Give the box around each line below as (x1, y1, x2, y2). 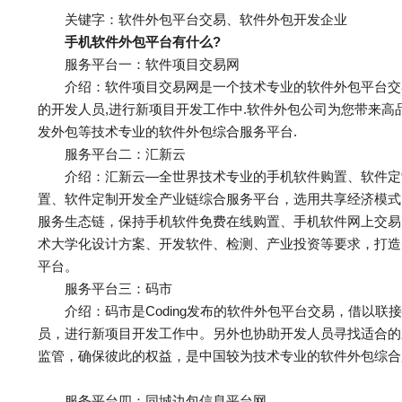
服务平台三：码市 (38, 281, 172, 296)
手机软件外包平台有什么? (38, 34, 221, 49)
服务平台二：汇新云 (38, 146, 186, 162)
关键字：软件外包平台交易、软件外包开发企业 (38, 12, 347, 27)
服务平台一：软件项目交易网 (38, 57, 240, 72)
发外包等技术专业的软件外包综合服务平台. (38, 124, 297, 139)
